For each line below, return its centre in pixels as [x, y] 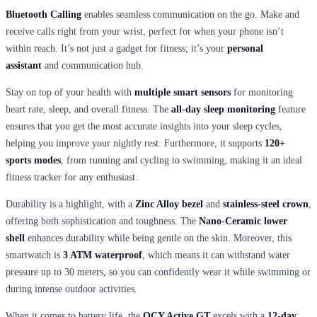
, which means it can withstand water [216, 255]
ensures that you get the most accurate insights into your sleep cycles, [144, 126]
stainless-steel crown [266, 204]
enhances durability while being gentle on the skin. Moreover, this [158, 238]
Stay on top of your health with [70, 92]
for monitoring [262, 92]
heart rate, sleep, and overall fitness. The [88, 109]
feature [290, 109]
